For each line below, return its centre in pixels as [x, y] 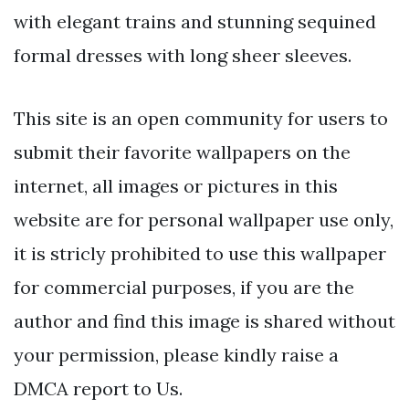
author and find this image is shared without [204, 321]
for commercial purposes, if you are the [184, 288]
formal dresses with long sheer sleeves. [183, 56]
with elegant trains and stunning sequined [195, 22]
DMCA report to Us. [98, 389]
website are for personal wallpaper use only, [204, 220]
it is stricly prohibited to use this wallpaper [200, 254]
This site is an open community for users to [201, 119]
